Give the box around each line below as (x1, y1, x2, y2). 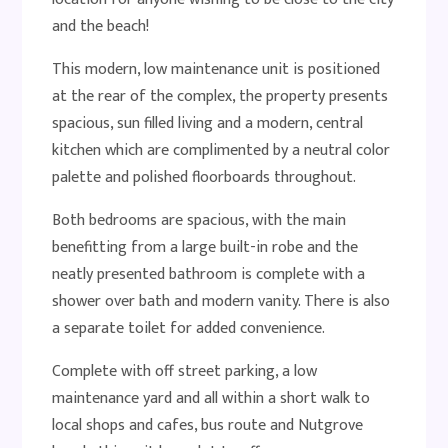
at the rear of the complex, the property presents (52, 83, 389, 110)
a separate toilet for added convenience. (52, 315, 326, 342)
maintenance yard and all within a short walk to (52, 385, 371, 412)
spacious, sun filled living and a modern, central (52, 110, 364, 137)
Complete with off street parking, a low (52, 358, 318, 385)
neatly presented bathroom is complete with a (52, 261, 366, 288)
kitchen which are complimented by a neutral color (52, 137, 391, 164)
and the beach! (52, 13, 150, 40)
